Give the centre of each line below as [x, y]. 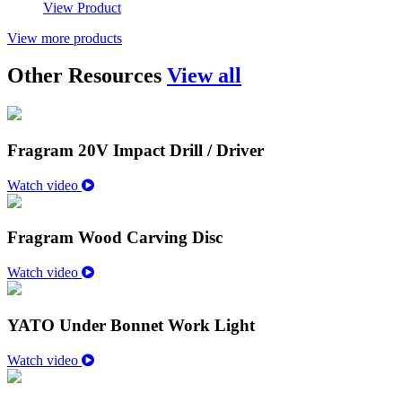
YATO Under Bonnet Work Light [131, 325]
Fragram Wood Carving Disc [115, 238]
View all [204, 76]
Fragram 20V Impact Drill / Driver [135, 151]
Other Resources [87, 76]
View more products [65, 38]
